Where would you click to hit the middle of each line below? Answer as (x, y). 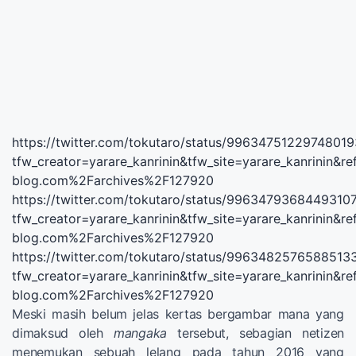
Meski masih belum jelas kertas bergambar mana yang (178, 313)
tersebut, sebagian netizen (256, 333)
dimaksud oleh (63, 333)
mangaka (140, 333)
